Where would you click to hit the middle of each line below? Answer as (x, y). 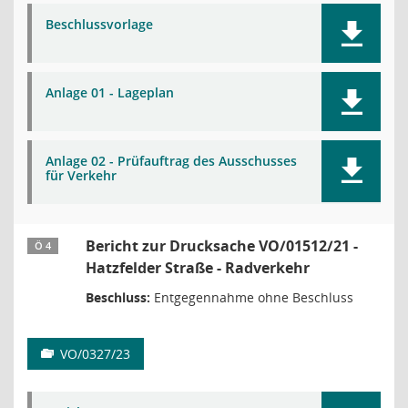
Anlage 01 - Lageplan (110, 92)
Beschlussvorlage (99, 24)
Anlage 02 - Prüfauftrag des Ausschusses (171, 161)
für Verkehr (81, 175)
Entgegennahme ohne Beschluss (252, 297)
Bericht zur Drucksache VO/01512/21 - (222, 246)
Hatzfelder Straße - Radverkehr (198, 268)
